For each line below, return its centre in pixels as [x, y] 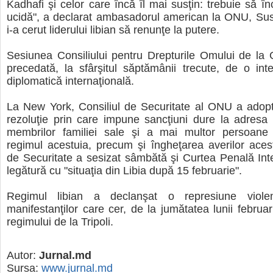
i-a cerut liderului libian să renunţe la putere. [113, 30]
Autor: [23, 256]
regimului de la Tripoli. [60, 222]
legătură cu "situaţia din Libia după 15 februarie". [124, 171]
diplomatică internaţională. [70, 81]
